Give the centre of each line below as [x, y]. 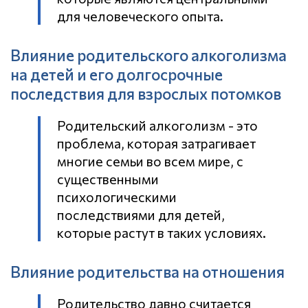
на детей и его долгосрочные [117, 75]
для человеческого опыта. [140, 16]
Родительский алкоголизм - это [157, 125]
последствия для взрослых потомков [146, 94]
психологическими [117, 197]
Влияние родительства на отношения [147, 272]
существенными [108, 179]
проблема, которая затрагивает [156, 143]
